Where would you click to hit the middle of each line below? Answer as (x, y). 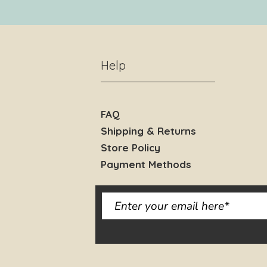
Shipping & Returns (150, 131)
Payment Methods (148, 164)
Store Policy (131, 148)
